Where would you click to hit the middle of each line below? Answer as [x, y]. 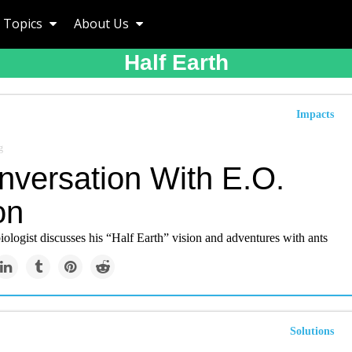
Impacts [315, 114]
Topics [24, 24]
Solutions [312, 331]
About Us [103, 24]
